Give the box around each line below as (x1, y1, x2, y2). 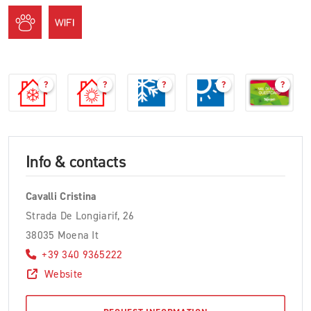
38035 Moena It (26, 227, 99, 242)
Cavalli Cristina (26, 188, 96, 203)
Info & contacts (26, 150, 126, 173)
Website (44, 266, 83, 281)
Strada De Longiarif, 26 (26, 208, 135, 223)
